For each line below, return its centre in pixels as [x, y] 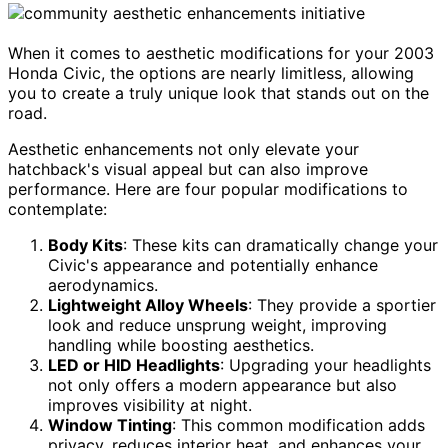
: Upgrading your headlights [325, 365]
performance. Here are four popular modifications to [208, 189]
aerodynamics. [103, 285]
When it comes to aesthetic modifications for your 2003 [221, 53]
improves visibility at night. [150, 405]
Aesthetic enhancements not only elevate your [183, 149]
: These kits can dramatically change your [280, 245]
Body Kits [85, 245]
